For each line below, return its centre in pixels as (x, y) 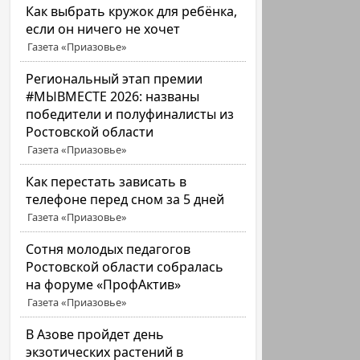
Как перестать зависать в (106, 182)
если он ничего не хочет (103, 29)
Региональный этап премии (115, 79)
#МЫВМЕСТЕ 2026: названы (113, 96)
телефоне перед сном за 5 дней (125, 199)
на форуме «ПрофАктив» (104, 284)
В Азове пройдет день (95, 334)
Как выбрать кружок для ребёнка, (132, 11)
